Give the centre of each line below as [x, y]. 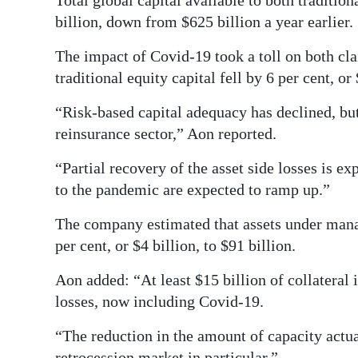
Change [48, 164]
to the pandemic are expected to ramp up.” [193, 190]
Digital [45, 25]
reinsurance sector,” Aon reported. [166, 134]
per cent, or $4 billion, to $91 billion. [175, 246]
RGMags [50, 83]
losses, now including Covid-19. [159, 302]
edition [47, 47]
